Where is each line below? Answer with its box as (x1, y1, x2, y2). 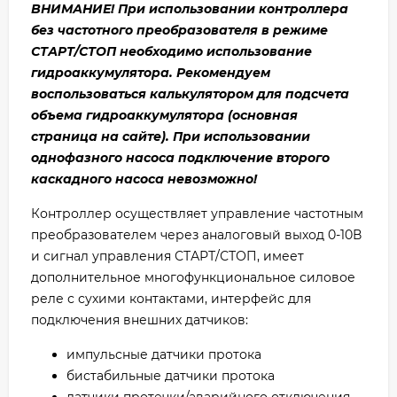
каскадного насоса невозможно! (31, 171, 257, 188)
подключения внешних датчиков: (31, 312, 248, 329)
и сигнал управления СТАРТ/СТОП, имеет (31, 248, 304, 265)
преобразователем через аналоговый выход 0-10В (31, 227, 362, 244)
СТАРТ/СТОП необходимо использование (31, 43, 312, 60)
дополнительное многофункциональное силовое (31, 269, 355, 286)
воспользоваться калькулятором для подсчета (31, 86, 349, 103)
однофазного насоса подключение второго (31, 150, 330, 167)
